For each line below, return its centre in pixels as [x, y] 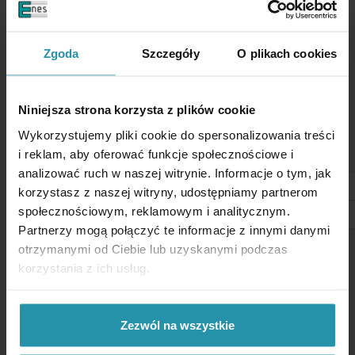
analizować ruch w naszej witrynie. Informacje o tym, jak [175, 172]
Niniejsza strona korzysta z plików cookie [137, 109]
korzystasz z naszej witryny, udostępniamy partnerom [168, 191]
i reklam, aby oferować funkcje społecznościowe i [156, 153]
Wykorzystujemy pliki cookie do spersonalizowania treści [177, 134]
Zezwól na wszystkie [177, 325]
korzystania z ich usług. [84, 267]
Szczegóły [170, 53]
